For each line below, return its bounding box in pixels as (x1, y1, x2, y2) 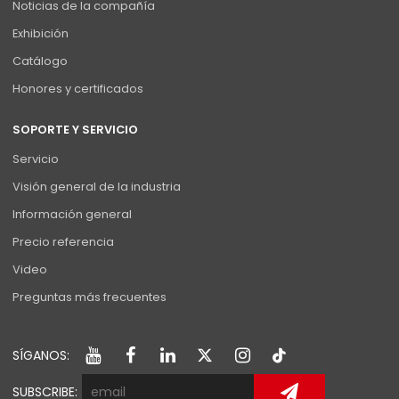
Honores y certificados (12, 80, 144, 98)
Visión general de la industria (12, 178, 182, 196)
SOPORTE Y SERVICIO (12, 121, 139, 139)
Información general (12, 206, 133, 224)
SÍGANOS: (12, 346, 70, 364)
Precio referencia (12, 233, 115, 251)
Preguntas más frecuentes (12, 289, 167, 306)
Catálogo (12, 53, 69, 70)
